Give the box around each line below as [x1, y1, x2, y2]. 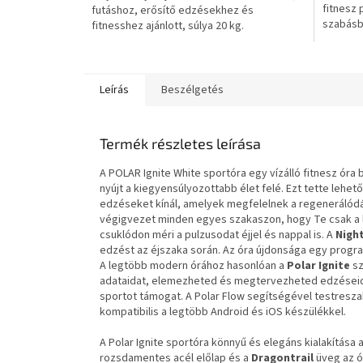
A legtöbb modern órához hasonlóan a [100, 257, 287, 274]
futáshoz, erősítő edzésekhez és [92, 2, 254, 19]
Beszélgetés [161, 81, 224, 98]
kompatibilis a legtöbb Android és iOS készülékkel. [100, 303, 346, 320]
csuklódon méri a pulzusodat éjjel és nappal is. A [100, 226, 335, 243]
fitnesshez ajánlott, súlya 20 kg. [92, 17, 244, 34]
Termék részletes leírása [100, 134, 261, 152]
